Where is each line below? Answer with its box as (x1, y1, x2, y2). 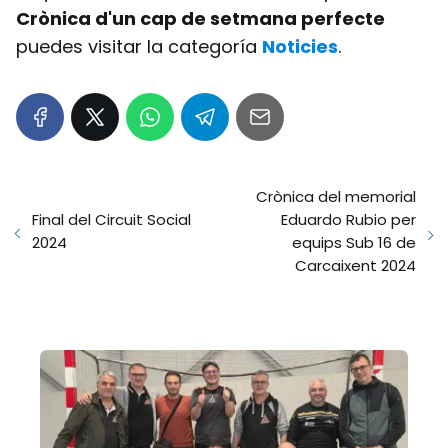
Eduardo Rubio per (281, 209, 416, 230)
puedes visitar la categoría (16, 34, 262, 59)
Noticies (262, 34, 338, 59)
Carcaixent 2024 (295, 255, 416, 276)
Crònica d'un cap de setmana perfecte (16, 6, 385, 31)
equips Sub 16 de (292, 232, 416, 253)
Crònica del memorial (256, 186, 416, 207)
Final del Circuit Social (32, 209, 191, 230)
